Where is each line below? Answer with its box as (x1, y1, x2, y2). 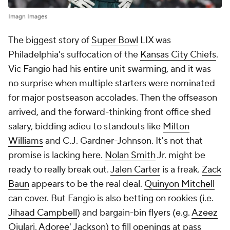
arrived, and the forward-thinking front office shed (8, 106, 211, 118)
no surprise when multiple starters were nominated (8, 77, 215, 89)
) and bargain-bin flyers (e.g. (77, 206, 191, 219)
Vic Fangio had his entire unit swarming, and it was (8, 63, 211, 75)
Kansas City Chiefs (140, 48, 216, 61)
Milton (163, 120, 189, 132)
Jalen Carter (110, 163, 160, 176)
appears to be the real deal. (29, 178, 144, 190)
